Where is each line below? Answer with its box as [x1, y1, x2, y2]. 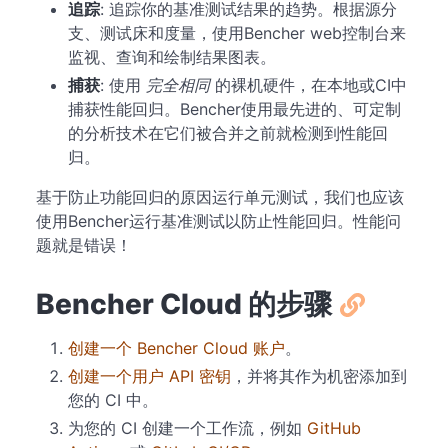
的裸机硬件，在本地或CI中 [210, 74, 407, 95]
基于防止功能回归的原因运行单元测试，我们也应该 [36, 186, 404, 207]
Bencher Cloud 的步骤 [36, 286, 332, 321]
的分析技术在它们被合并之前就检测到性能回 [68, 122, 388, 143]
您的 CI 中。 [68, 389, 158, 410]
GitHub [307, 417, 361, 438]
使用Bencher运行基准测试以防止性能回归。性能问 [36, 210, 401, 231]
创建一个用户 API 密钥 [68, 365, 231, 386]
